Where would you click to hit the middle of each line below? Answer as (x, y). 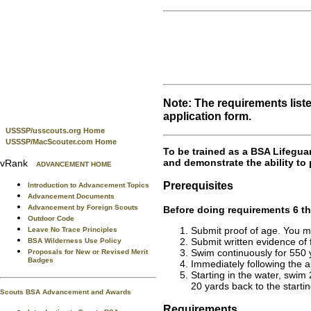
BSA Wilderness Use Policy (75, 241)
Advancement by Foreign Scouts (83, 207)
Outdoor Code (51, 218)
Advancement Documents (71, 196)
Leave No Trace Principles (73, 229)
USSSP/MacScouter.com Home (61, 142)
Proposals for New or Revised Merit (88, 252)
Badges (41, 262)
